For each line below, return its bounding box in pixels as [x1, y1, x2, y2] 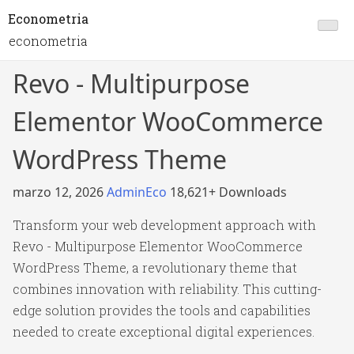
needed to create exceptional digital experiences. [13, 323, 314, 340]
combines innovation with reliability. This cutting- [13, 281, 322, 297]
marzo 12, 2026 [13, 183, 107, 201]
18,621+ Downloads [170, 183, 287, 201]
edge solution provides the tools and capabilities [13, 302, 311, 318]
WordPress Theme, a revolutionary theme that [13, 259, 297, 276]
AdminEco [107, 183, 170, 201]
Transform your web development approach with [13, 217, 316, 233]
